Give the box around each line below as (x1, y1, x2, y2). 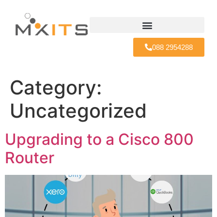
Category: (10, 76, 102, 99)
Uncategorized (10, 99, 147, 123)
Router (5, 148, 54, 167)
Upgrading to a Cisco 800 (5, 130, 194, 149)
